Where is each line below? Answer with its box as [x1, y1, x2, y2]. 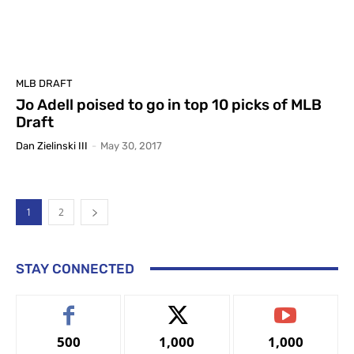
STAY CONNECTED [16, 260, 134, 277]
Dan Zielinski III [16, 139, 88, 152]
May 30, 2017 [100, 139, 162, 152]
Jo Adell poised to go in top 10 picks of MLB [16, 95, 322, 114]
